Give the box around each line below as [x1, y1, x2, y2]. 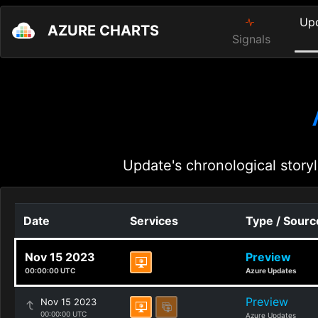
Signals [232, 32, 271, 46]
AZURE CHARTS [48, 22, 159, 40]
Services [130, 214, 178, 228]
